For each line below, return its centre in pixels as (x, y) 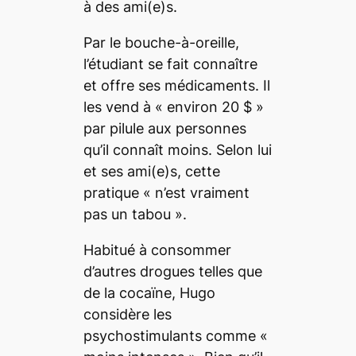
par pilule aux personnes (164, 128)
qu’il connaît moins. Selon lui (177, 149)
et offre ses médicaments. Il (176, 85)
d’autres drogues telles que (172, 271)
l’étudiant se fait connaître (170, 64)
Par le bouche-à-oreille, (161, 42)
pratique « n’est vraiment (166, 192)
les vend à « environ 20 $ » (173, 106)
